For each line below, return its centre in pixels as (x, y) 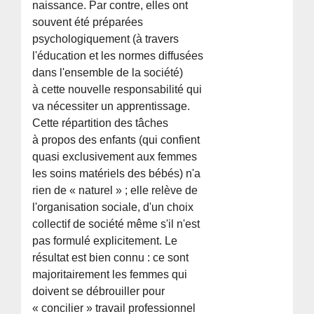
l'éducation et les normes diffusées (118, 55)
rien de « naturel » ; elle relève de (115, 190)
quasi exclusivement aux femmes (115, 156)
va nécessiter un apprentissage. (111, 106)
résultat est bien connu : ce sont (111, 257)
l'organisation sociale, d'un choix (113, 207)
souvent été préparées (88, 22)
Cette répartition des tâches (101, 123)
